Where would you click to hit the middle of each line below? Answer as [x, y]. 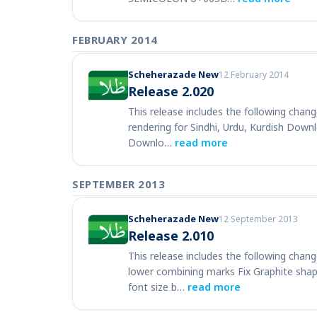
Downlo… [151, 143]
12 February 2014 [254, 75]
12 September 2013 [258, 219]
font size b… [158, 287]
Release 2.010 [171, 236]
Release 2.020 [171, 91]
